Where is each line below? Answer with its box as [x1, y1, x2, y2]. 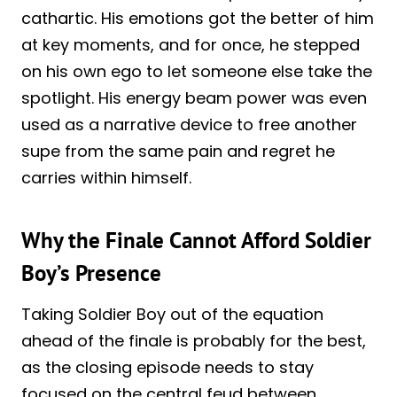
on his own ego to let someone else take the [21, 59, 372, 82]
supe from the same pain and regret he [21, 139, 335, 162]
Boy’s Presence [21, 259, 161, 288]
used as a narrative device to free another [21, 113, 357, 136]
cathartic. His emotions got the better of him [21, 6, 374, 29]
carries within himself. [21, 166, 191, 189]
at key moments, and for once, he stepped [21, 33, 360, 56]
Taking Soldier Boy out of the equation [21, 302, 323, 325]
